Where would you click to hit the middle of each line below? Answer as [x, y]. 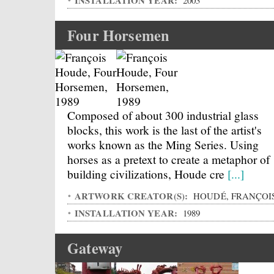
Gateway [95, 248]
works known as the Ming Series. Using [163, 144]
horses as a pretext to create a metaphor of [168, 159]
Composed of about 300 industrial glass [163, 115]
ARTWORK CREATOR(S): [133, 196]
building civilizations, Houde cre [147, 174]
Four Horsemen [119, 35]
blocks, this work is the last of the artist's [165, 130]
